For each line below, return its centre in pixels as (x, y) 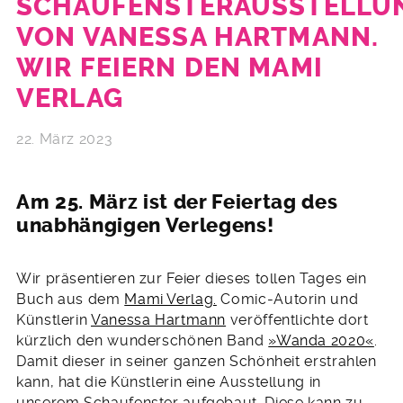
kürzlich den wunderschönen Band (143, 340)
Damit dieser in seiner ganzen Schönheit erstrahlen (197, 361)
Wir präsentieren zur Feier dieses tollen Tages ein (192, 278)
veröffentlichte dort (297, 319)
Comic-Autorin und (287, 299)
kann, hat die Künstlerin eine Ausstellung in (169, 381)
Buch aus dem (71, 299)
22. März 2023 (65, 139)
